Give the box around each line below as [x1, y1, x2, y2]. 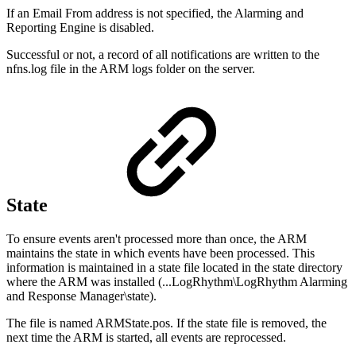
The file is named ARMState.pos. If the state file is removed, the [6, 316, 327, 331]
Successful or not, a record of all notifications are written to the [6, 48, 319, 62]
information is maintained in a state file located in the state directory [6, 261, 342, 275]
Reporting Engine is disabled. [6, 21, 154, 35]
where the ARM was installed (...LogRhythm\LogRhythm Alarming [6, 275, 347, 289]
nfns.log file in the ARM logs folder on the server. [6, 62, 255, 76]
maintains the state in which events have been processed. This [6, 246, 315, 261]
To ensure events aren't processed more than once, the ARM [6, 232, 307, 246]
